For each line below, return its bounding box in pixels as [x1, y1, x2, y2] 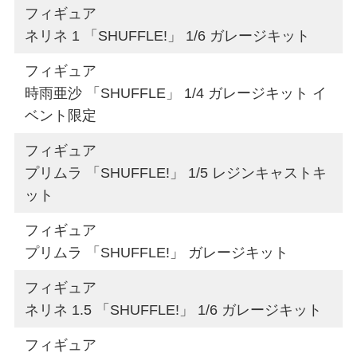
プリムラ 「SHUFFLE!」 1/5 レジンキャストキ [25, 164, 328, 181]
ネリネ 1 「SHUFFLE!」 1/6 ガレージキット [25, 27, 311, 44]
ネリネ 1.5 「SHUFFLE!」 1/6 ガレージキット [25, 301, 323, 318]
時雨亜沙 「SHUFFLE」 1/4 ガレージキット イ [25, 84, 328, 101]
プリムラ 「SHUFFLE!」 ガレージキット [25, 244, 289, 261]
